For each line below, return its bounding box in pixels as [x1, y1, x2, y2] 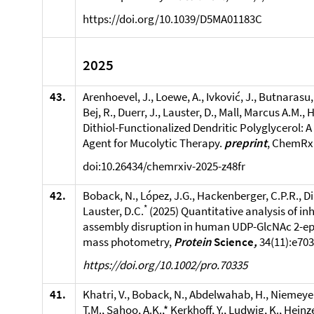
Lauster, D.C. [83, 203, 144, 219]
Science [212, 234, 254, 250]
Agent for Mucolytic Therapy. [83, 135, 224, 151]
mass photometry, [83, 234, 174, 250]
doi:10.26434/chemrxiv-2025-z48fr [83, 158, 245, 174]
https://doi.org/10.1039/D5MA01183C [83, 11, 262, 27]
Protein [174, 234, 212, 250]
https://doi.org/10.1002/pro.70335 [83, 257, 247, 273]
